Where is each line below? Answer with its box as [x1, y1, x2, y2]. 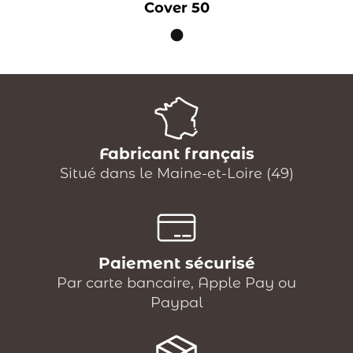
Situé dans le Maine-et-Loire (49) [59, 165, 294, 183]
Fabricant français [98, 144, 255, 164]
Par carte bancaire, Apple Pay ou [57, 274, 296, 292]
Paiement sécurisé [98, 254, 255, 273]
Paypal [150, 294, 203, 312]
